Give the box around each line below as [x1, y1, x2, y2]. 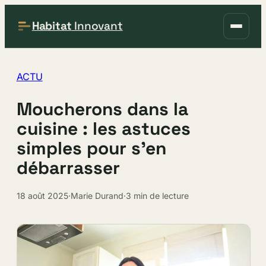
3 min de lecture [125, 190, 189, 201]
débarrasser [16, 156, 120, 179]
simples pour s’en [16, 136, 166, 160]
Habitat [31, 18, 72, 33]
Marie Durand [70, 190, 123, 201]
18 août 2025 [16, 190, 68, 201]
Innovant [71, 18, 123, 33]
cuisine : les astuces [16, 116, 191, 140]
